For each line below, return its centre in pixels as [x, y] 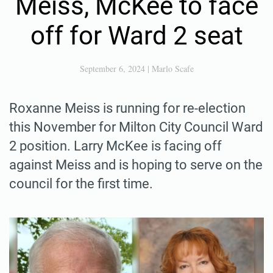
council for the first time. [81, 183]
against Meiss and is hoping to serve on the [136, 165]
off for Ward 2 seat [136, 35]
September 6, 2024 [112, 68]
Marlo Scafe [172, 68]
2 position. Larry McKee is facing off [115, 146]
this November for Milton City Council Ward [136, 127]
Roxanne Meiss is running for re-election [127, 108]
